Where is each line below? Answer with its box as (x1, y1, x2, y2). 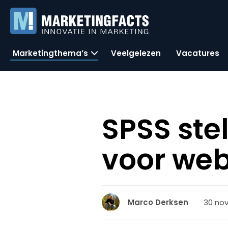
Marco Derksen (128, 197, 189, 208)
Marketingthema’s (13, 47, 88, 59)
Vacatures (176, 47, 219, 59)
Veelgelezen (111, 47, 161, 59)
